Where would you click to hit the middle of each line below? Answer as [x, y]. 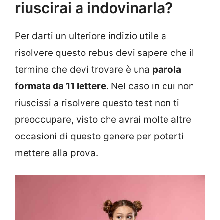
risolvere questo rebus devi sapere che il [104, 53]
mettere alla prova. [56, 153]
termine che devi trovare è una [83, 69]
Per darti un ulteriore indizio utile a [91, 36]
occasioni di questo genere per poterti [99, 136]
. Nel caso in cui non [150, 86]
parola [167, 69]
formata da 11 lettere [60, 86]
